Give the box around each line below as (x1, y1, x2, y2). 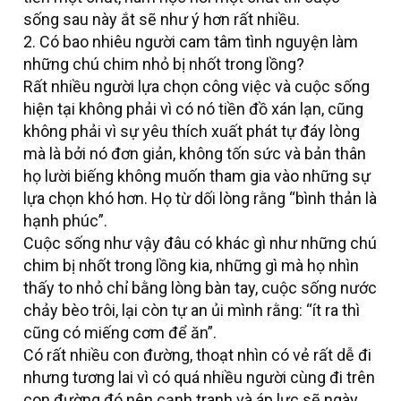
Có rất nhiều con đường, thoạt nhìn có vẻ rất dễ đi (23, 346, 371, 365)
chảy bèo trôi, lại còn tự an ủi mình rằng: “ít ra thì (23, 301, 360, 320)
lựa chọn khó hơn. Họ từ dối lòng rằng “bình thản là (23, 189, 377, 209)
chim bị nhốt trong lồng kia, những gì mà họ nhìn (23, 256, 359, 276)
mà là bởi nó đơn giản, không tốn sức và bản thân (23, 144, 366, 164)
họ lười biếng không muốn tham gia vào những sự (23, 166, 371, 186)
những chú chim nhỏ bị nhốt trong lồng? (23, 55, 304, 74)
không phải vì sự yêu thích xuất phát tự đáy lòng (23, 122, 360, 141)
